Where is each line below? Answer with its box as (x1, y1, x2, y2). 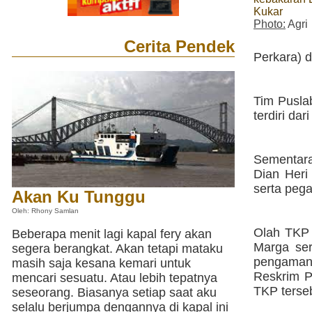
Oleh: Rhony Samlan (12, 206, 79, 214)
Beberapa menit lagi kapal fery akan (12, 227, 212, 241)
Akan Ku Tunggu (12, 187, 146, 206)
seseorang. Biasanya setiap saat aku (12, 286, 217, 299)
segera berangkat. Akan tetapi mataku (12, 242, 223, 256)
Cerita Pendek (124, 37, 235, 56)
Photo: (253, 18, 286, 31)
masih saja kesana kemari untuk (12, 256, 191, 270)
